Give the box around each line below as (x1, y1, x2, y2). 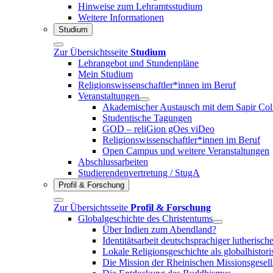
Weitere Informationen (78, 12, 164, 23)
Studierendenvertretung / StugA (78, 167, 200, 178)
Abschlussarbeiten (78, 156, 148, 167)
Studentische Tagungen (102, 112, 192, 123)
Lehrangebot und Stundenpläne (78, 57, 199, 68)
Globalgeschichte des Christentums (78, 213, 213, 224)
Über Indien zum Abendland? (102, 224, 216, 235)
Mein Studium (78, 68, 133, 79)
